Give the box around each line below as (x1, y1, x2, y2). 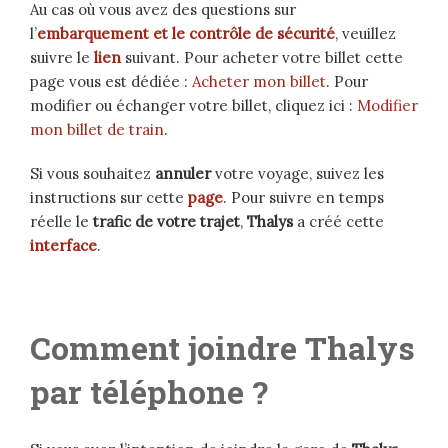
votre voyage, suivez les (211, 164, 384, 184)
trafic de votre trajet (93, 212, 240, 232)
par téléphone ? (30, 370, 268, 414)
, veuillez (335, 24, 396, 44)
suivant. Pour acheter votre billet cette (121, 48, 403, 68)
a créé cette (297, 212, 384, 232)
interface (30, 236, 97, 256)
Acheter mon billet (192, 72, 326, 92)
